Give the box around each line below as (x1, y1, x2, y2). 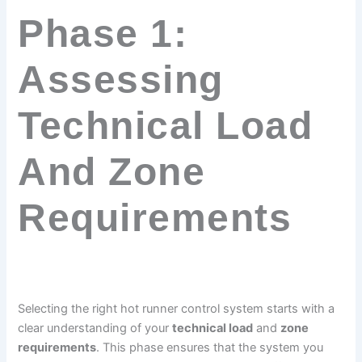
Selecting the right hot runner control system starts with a (18, 301, 335, 317)
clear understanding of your (18, 321, 173, 336)
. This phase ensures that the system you (96, 340, 324, 356)
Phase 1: (18, 12, 188, 56)
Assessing (18, 58, 224, 102)
